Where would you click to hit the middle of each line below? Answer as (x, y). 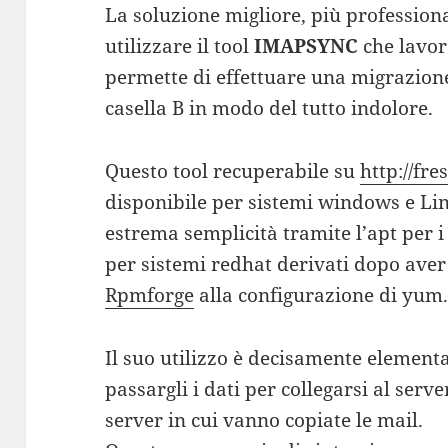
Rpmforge (150, 295)
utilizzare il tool (180, 46)
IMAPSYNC (306, 46)
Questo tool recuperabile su (233, 171)
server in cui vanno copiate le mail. (264, 420)
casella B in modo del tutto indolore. (269, 108)
